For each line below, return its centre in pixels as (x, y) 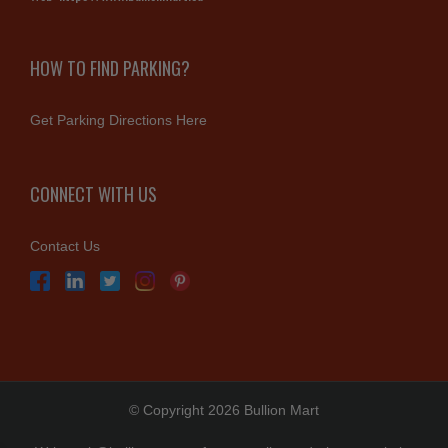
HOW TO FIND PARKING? (110, 67)
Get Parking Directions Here (118, 119)
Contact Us (65, 245)
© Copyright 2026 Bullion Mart (224, 409)
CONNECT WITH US (93, 193)
